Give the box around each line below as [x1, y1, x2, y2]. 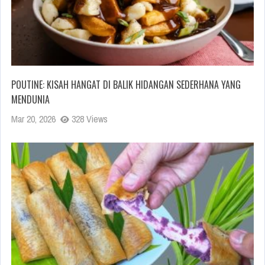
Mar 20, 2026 [11, 112, 56, 126]
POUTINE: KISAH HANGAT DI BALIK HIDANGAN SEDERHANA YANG [11, 77, 241, 92]
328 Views [69, 112, 108, 126]
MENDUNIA [11, 92, 50, 107]
